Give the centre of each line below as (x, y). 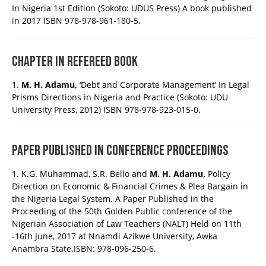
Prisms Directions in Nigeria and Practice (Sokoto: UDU (120, 97)
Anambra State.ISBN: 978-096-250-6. (84, 249)
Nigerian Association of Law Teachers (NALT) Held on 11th (127, 224)
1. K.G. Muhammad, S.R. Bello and (81, 174)
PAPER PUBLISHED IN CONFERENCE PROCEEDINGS (120, 151)
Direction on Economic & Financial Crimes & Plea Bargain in (130, 186)
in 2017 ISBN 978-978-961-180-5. (76, 21)
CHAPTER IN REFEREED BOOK (75, 62)
